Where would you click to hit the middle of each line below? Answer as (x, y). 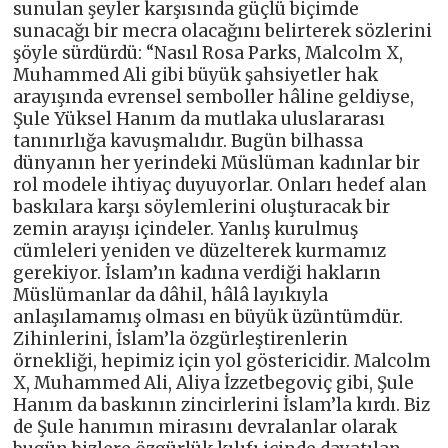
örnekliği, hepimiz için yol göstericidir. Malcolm (222, 360)
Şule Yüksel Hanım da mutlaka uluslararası (199, 118)
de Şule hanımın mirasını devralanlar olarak (205, 426)
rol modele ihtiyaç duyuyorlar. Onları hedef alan (220, 184)
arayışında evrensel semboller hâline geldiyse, (214, 96)
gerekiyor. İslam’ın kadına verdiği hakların (197, 272)
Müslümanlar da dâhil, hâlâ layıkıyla (171, 294)
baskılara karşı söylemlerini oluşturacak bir (202, 206)
